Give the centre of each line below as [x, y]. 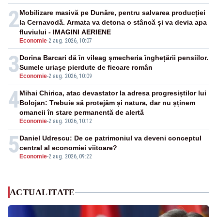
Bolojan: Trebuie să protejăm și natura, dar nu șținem [107, 103]
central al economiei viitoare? [68, 148]
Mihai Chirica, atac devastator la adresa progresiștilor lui [113, 93]
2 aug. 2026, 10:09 [70, 76]
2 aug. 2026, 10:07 [70, 41]
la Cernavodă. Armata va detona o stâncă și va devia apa [113, 23]
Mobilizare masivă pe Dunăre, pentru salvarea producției [112, 13]
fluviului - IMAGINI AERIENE [65, 32]
